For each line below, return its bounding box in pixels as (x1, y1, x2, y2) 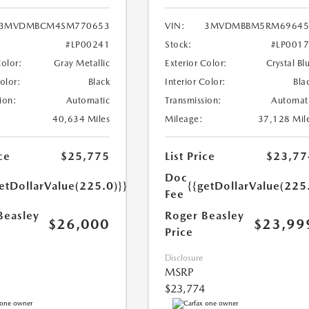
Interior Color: (165, 77, 226, 88)
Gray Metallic (53, 58, 110, 69)
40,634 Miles (52, 114, 110, 125)
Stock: (165, 39, 192, 50)
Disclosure (165, 253, 203, 263)
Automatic (66, 95, 110, 106)
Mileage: (165, 114, 203, 125)
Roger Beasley (165, 209, 245, 223)
